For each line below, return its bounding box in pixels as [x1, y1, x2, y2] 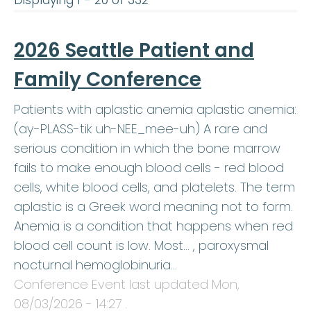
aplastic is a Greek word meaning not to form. [14, 198, 293, 216]
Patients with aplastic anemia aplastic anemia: [14, 101, 296, 119]
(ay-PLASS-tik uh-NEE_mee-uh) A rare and [14, 120, 267, 138]
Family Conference [14, 66, 201, 94]
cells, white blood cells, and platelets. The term [14, 178, 295, 196]
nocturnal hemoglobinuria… [14, 256, 177, 274]
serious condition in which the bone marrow [14, 140, 280, 158]
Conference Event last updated [14, 276, 212, 294]
